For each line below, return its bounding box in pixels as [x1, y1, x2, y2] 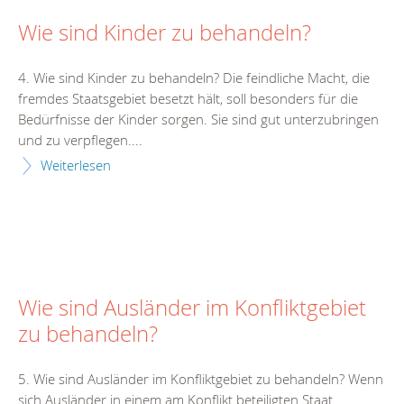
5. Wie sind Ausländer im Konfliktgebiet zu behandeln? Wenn [18, 370, 383, 389]
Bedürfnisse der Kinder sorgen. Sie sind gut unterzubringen [18, 109, 379, 128]
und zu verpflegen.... [18, 130, 142, 149]
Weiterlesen [41, 155, 111, 174]
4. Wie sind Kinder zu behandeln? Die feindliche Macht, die [18, 68, 370, 87]
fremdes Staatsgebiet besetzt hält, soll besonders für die [18, 88, 358, 107]
